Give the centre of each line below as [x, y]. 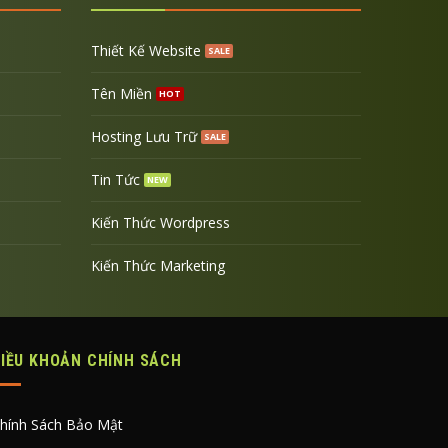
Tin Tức [115, 179]
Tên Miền [121, 93]
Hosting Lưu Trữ [143, 136]
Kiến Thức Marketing [157, 265]
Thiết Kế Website [145, 50]
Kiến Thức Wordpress [160, 222]
